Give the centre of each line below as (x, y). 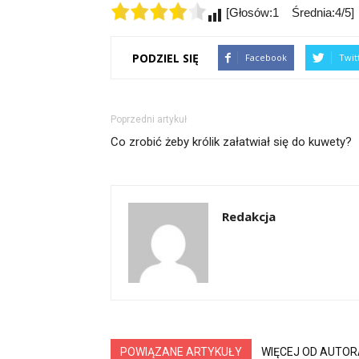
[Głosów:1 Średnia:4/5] (288, 12)
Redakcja (249, 216)
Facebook (266, 57)
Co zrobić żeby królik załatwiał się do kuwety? (231, 142)
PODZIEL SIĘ (165, 58)
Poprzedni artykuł (149, 119)
